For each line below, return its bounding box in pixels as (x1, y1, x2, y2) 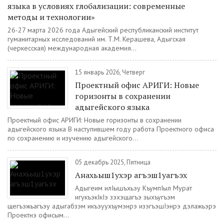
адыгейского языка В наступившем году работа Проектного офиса (7, 124, 214, 133)
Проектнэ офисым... (7, 210, 69, 219)
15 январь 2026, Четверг (75, 68, 145, 76)
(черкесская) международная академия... (7, 43, 136, 52)
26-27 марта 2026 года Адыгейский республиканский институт (7, 25, 198, 34)
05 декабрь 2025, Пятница (75, 158, 150, 166)
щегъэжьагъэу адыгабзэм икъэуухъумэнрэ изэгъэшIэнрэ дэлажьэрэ (7, 201, 216, 210)
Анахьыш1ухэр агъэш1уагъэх (75, 169, 187, 180)
